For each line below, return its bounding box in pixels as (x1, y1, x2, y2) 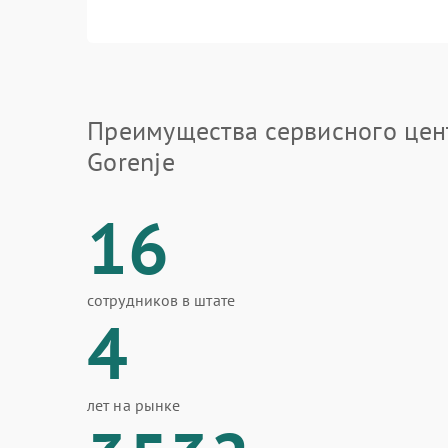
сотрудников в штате (87, 290, 235, 310)
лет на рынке (87, 395, 181, 415)
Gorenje (87, 145, 175, 178)
